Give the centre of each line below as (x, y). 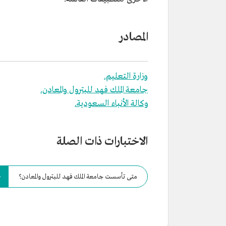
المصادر (133, 37)
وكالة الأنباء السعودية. (111, 104)
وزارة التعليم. (126, 76)
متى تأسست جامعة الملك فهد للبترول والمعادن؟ (78, 177)
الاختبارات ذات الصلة (102, 142)
